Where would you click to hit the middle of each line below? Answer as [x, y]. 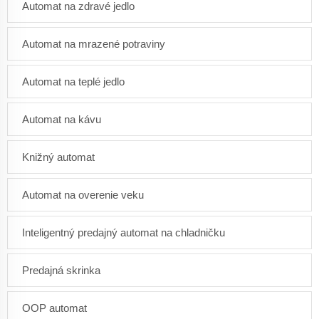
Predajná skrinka [61, 270]
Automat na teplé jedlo [73, 82]
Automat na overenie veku [83, 195]
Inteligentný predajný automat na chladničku [124, 232]
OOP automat [54, 308]
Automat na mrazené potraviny [94, 44]
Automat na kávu [62, 119]
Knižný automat [58, 157]
